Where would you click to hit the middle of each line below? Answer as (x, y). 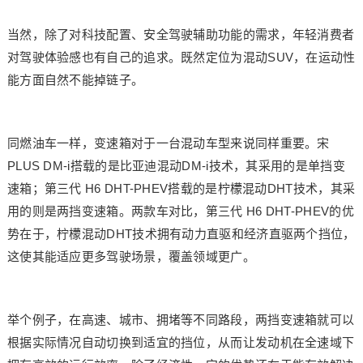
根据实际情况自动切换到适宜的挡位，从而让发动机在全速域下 (181, 342)
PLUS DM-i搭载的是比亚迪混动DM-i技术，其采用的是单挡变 (176, 166)
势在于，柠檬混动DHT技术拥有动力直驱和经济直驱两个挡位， (181, 234)
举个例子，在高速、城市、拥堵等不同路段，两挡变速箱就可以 (181, 320)
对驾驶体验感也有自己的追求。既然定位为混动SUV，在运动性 (181, 57)
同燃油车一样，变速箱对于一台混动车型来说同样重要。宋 (168, 143)
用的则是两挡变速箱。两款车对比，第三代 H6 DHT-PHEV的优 (180, 211)
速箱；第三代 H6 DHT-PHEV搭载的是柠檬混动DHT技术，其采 (181, 188)
